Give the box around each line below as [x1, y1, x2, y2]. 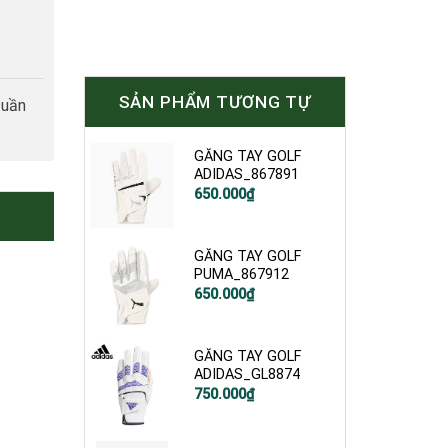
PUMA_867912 [194, 266, 290, 284]
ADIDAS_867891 [194, 166, 300, 184]
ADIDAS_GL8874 [194, 366, 301, 384]
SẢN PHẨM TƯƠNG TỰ [118, 92, 311, 113]
